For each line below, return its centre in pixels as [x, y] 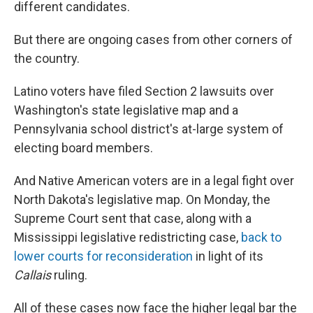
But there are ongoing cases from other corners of [153, 39]
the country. [47, 58]
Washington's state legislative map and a [126, 110]
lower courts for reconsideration [103, 256]
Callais [32, 275]
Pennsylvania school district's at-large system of [149, 129]
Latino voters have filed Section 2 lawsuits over [144, 91]
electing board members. [83, 148]
